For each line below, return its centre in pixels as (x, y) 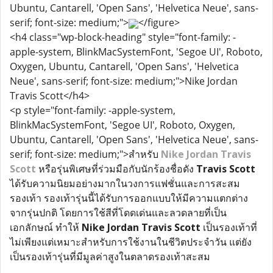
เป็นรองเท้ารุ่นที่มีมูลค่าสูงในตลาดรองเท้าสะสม (110, 257)
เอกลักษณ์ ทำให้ (46, 227)
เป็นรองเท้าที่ (229, 227)
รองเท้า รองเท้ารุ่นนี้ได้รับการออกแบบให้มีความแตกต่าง (129, 198)
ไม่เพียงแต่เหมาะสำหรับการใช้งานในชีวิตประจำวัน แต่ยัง (131, 242)
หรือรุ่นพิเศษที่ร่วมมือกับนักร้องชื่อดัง (116, 169)
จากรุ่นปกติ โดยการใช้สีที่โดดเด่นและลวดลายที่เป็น (118, 213)
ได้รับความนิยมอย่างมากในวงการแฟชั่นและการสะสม (125, 183)
